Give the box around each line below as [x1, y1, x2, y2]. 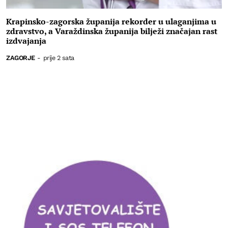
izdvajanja [6, 35, 46, 46]
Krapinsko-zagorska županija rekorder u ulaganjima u [6, 15, 216, 27]
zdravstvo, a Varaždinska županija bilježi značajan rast [6, 25, 217, 37]
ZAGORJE [6, 53, 35, 62]
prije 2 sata [43, 53, 74, 62]
